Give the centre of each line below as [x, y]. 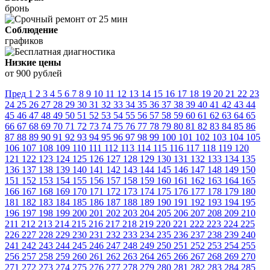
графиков [24, 40]
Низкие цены [33, 62]
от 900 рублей [33, 73]
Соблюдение [31, 30]
